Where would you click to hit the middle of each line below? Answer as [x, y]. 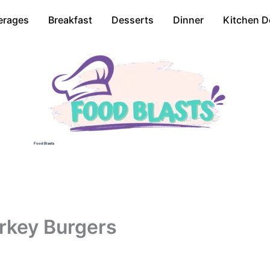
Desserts [133, 20]
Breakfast [70, 20]
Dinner [188, 20]
